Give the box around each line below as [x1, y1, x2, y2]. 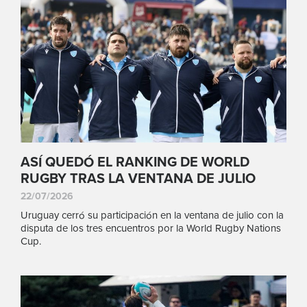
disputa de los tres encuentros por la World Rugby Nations [21, 221, 281, 234]
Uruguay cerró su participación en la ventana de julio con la [21, 208, 284, 221]
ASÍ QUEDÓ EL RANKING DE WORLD [21, 153, 249, 171]
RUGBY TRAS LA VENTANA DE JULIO [21, 170, 256, 187]
